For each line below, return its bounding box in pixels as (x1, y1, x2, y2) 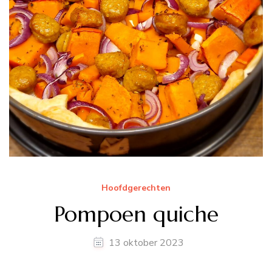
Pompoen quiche (53, 200, 219, 228)
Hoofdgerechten (101, 182, 171, 194)
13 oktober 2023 (108, 236, 184, 250)
